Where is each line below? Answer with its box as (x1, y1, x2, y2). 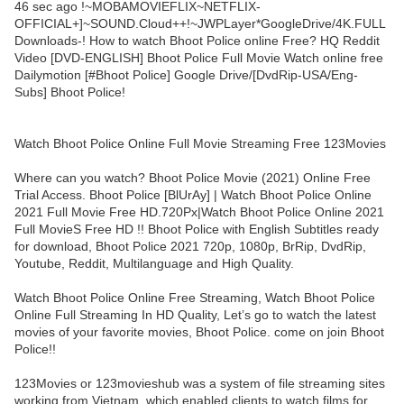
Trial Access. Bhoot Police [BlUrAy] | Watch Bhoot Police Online (14, 188, 372, 203)
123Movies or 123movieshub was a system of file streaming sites (14, 376, 385, 391)
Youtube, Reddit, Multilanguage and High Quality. (14, 256, 294, 271)
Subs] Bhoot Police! (14, 85, 125, 100)
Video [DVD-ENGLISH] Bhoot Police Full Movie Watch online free (14, 50, 383, 66)
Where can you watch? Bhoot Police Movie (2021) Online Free (14, 170, 371, 186)
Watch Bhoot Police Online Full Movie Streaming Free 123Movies (14, 136, 386, 151)
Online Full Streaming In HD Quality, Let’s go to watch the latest (14, 308, 376, 323)
